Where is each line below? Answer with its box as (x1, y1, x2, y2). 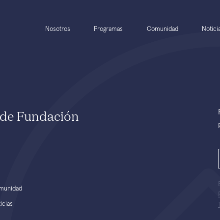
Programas (94, 26, 123, 32)
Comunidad (146, 26, 178, 32)
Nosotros (45, 26, 71, 32)
